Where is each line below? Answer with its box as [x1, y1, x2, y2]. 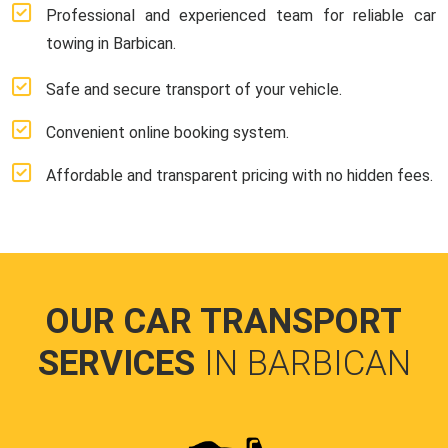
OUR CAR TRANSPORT [46, 300, 402, 342]
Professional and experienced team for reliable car [46, 5, 436, 25]
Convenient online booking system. [46, 122, 289, 142]
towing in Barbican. [46, 33, 176, 53]
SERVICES [37, 342, 204, 384]
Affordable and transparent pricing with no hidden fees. [46, 165, 433, 185]
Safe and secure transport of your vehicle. [46, 79, 342, 99]
